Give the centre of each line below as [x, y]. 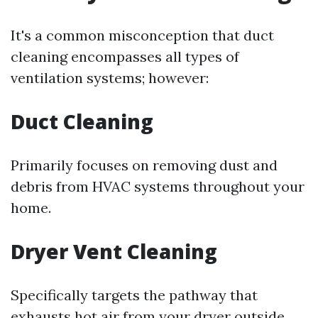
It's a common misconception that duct [142, 35]
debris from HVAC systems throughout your [158, 186]
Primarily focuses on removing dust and [144, 165]
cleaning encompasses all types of [125, 56]
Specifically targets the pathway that [134, 295]
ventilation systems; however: [110, 78]
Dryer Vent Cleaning [114, 251]
